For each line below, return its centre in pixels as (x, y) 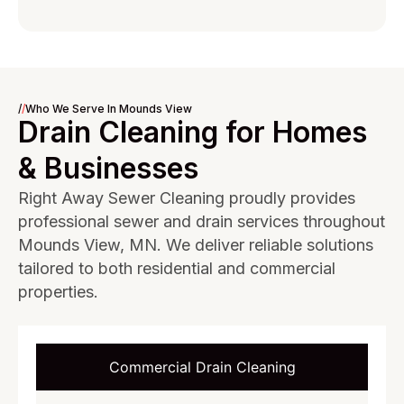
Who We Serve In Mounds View (109, 109)
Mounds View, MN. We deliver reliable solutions (196, 245)
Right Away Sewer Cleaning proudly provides (187, 198)
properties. (58, 292)
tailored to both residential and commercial (177, 268)
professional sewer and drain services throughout (202, 221)
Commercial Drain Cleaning (202, 367)
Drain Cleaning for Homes (193, 132)
